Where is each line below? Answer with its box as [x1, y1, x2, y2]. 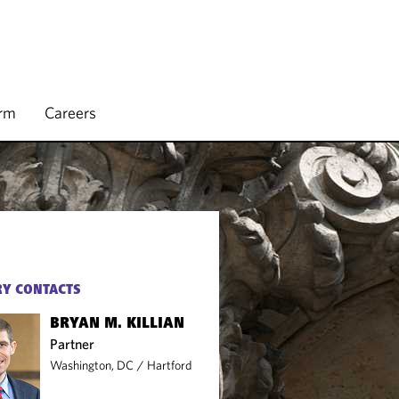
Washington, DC [50, 357, 134, 373]
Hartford [147, 357, 192, 373]
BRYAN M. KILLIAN [50, 316, 185, 332]
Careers [45, 102, 96, 123]
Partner [50, 335, 95, 353]
